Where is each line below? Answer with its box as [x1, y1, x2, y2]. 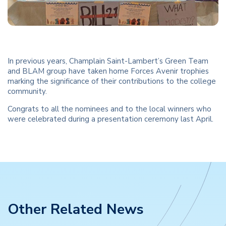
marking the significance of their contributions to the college [8, 76, 216, 86]
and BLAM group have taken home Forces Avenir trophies [8, 66, 209, 76]
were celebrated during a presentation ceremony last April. [8, 114, 213, 124]
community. [8, 86, 47, 96]
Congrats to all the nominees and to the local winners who [8, 103, 211, 114]
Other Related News [8, 199, 144, 219]
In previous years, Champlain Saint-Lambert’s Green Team [8, 55, 208, 66]
